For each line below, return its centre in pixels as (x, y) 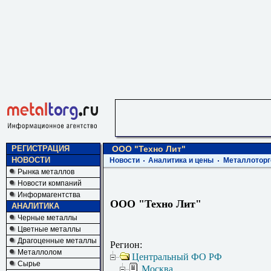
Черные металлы (47, 218)
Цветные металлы (49, 229)
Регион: (126, 245)
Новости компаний (50, 183)
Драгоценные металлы (57, 241)
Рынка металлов (46, 172)
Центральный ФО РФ (177, 257)
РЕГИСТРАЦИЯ (41, 149)
